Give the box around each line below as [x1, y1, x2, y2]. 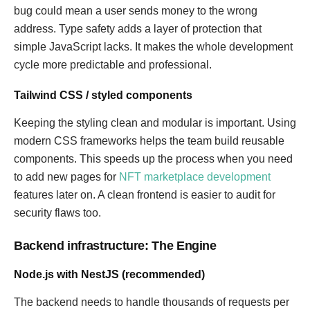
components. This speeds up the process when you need [14, 153, 293, 165]
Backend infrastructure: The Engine [14, 239, 217, 253]
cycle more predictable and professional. [14, 59, 212, 71]
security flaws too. [14, 207, 101, 219]
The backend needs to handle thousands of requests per [14, 296, 289, 308]
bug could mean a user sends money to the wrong [14, 5, 257, 17]
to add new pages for [14, 171, 119, 183]
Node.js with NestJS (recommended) [14, 268, 205, 280]
